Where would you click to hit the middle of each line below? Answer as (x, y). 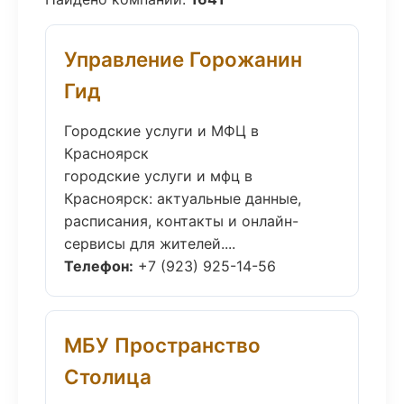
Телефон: (99, 266)
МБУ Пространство (162, 345)
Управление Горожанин (183, 59)
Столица (108, 376)
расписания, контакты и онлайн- (181, 221)
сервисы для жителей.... (150, 243)
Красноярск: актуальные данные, (183, 198)
